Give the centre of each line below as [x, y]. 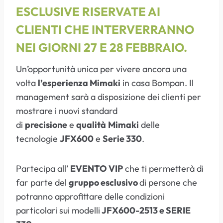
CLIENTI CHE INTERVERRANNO [105, 29]
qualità [91, 124]
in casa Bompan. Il [157, 83]
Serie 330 [122, 138]
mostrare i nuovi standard [67, 111]
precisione [46, 124]
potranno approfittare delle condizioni [90, 196]
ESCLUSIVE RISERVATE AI [88, 11]
